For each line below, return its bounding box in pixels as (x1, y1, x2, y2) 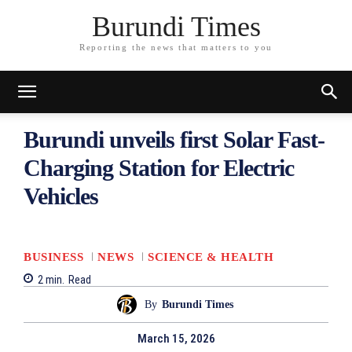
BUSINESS (24, 250, 83, 263)
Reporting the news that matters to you (79, 42, 273, 53)
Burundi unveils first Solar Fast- (24, 126, 324, 152)
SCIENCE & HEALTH (148, 250, 273, 263)
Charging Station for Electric (24, 155, 294, 181)
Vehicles (24, 183, 98, 209)
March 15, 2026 (137, 332, 215, 346)
